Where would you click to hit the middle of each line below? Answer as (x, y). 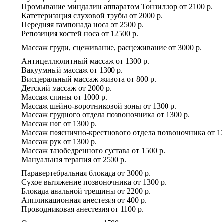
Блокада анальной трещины (68, 191)
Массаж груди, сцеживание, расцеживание (94, 47)
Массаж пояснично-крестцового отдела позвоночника (113, 132)
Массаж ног (41, 123)
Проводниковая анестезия (65, 209)
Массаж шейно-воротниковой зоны (81, 106)
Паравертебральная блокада (68, 173)
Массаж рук (41, 141)
